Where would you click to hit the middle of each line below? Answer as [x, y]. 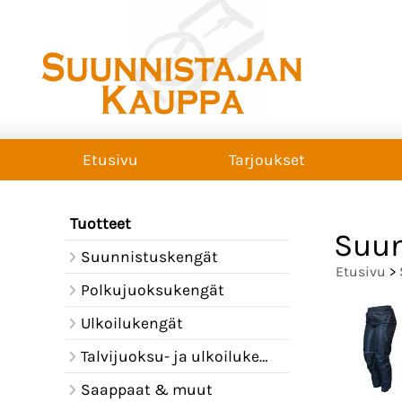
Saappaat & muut [146, 389]
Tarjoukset [267, 160]
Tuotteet [100, 223]
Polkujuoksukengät [152, 290]
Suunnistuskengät [149, 257]
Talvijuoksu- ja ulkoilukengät [170, 356]
